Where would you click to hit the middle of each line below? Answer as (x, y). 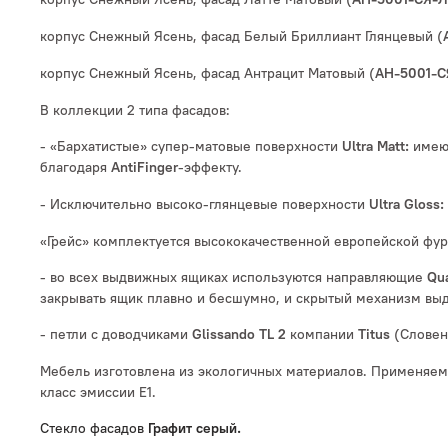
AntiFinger (144, 168)
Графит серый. (194, 429)
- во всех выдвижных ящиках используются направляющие (233, 277)
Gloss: (424, 205)
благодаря (75, 167)
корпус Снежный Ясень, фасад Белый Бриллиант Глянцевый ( (241, 36)
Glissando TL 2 (239, 335)
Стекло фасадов (94, 428)
